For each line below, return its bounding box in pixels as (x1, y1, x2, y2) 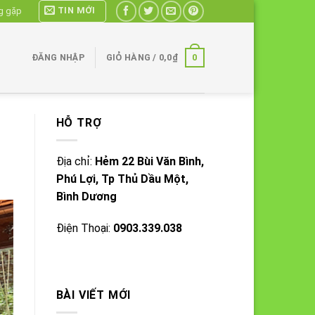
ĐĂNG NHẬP (31, 52, 85, 63)
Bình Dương (56, 189, 117, 203)
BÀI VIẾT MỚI (56, 288, 131, 302)
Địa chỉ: (56, 154, 95, 168)
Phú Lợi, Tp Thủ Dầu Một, (56, 172, 188, 186)
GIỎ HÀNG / (105, 52, 159, 63)
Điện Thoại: (56, 221, 113, 236)
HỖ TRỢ (56, 116, 102, 129)
